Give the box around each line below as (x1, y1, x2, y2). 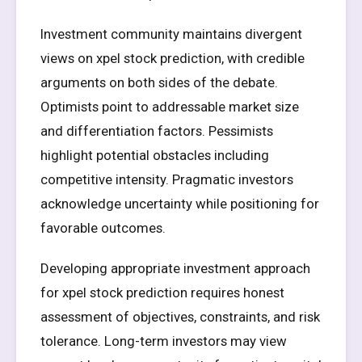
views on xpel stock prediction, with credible (40, 50, 305, 66)
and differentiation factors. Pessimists (40, 123, 273, 139)
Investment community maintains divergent (40, 26, 302, 42)
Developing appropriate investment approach (40, 260, 310, 276)
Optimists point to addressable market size (40, 99, 299, 115)
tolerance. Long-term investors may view (40, 333, 287, 349)
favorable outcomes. (40, 220, 166, 236)
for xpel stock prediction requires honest (40, 284, 284, 301)
